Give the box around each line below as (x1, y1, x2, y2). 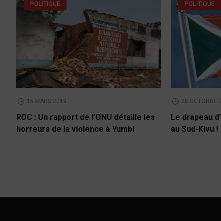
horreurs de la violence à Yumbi (16, 123, 135, 136)
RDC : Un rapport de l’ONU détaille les (16, 111, 155, 124)
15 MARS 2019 (27, 97, 67, 106)
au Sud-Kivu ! (171, 123, 219, 136)
